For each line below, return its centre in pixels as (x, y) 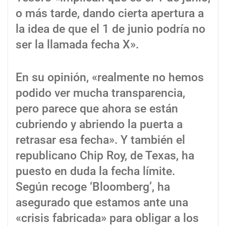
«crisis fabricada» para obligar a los (107, 218)
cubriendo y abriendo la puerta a (99, 124)
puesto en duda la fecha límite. (95, 171)
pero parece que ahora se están (97, 108)
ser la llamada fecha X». (77, 44)
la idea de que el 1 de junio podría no (110, 29)
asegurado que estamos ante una (102, 202)
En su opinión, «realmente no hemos (110, 77)
